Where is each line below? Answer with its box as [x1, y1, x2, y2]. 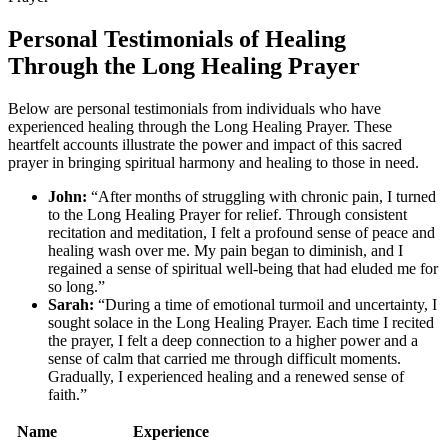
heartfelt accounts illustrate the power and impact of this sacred [8, 135, 402, 153]
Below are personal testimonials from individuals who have [8, 99, 381, 117]
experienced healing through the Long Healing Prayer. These [8, 117, 392, 135]
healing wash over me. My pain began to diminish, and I [48, 241, 403, 259]
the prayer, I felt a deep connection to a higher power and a [48, 331, 418, 349]
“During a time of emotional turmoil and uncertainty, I [94, 295, 437, 313]
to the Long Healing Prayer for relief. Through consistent [48, 205, 407, 223]
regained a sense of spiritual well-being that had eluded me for [48, 259, 438, 277]
